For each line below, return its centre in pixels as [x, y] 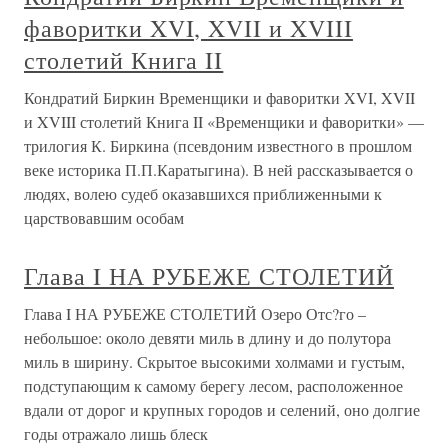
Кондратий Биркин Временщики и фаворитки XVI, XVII [219, 97]
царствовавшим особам [104, 217]
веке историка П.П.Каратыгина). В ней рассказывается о [218, 169]
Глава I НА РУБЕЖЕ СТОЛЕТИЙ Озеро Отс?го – [195, 313]
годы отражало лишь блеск [116, 433]
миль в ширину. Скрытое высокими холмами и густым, [214, 361]
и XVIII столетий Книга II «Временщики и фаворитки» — [224, 121]
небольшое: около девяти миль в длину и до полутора [207, 337]
